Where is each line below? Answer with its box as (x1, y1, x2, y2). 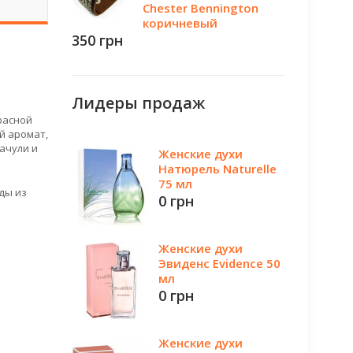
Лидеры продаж (72, 92, 205, 113)
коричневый (143, 15, 217, 31)
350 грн (72, 31, 123, 50)
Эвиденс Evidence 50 (158, 255, 281, 271)
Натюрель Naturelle (158, 161, 277, 176)
